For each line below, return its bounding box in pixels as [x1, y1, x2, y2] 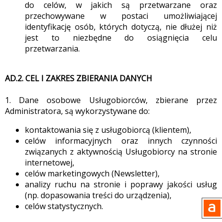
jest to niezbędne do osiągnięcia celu [25, 32, 217, 43]
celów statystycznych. [25, 201, 103, 212]
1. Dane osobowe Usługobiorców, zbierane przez [5, 95, 217, 106]
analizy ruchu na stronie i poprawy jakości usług [25, 179, 217, 190]
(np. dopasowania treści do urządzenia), [25, 190, 171, 201]
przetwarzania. [25, 43, 80, 54]
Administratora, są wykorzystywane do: [5, 106, 150, 116]
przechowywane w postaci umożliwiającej [25, 10, 217, 21]
